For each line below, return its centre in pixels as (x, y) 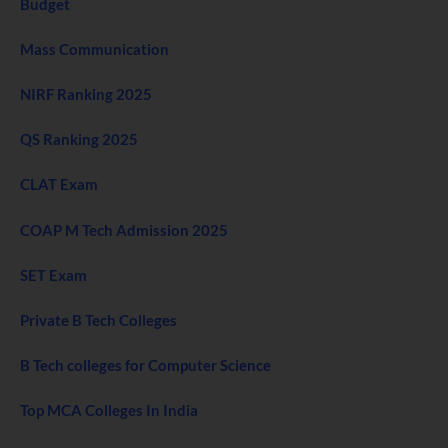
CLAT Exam (59, 184)
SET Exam (53, 274)
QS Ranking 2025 (79, 139)
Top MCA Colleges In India (109, 409)
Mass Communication (94, 49)
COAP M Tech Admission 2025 (124, 229)
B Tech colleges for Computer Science (145, 364)
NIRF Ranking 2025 (86, 94)
